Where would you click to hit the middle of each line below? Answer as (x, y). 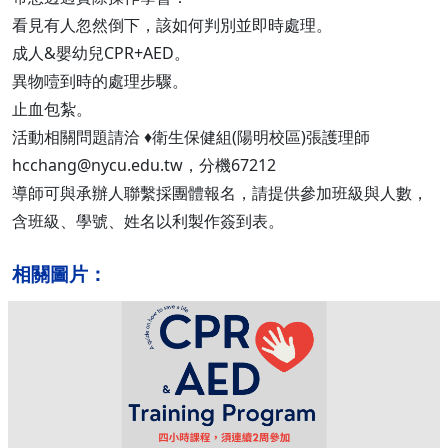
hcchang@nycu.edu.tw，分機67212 (144, 165)
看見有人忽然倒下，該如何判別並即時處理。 (172, 25)
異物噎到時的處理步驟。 (100, 81)
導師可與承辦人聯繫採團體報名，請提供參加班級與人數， (220, 193)
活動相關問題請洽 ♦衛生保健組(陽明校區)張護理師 (191, 137)
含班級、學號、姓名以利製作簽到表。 (148, 221)
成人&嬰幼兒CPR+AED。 (101, 53)
